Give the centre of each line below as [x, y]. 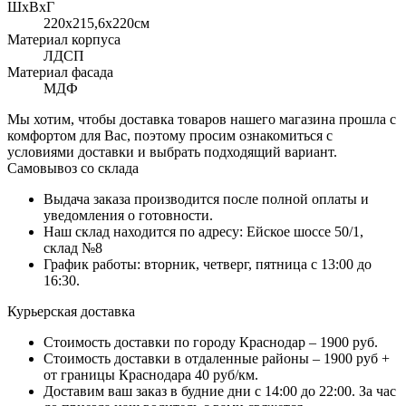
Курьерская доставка [71, 312]
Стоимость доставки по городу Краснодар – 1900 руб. [211, 343]
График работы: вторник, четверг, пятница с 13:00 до [208, 265]
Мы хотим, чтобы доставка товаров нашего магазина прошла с [202, 120]
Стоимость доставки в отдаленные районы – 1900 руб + [217, 359]
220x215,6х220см [97, 24]
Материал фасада [60, 72]
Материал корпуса [64, 40]
